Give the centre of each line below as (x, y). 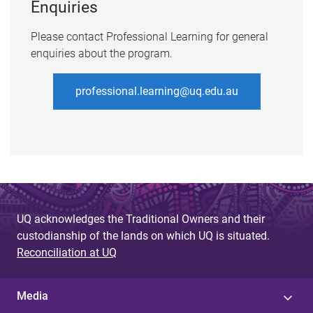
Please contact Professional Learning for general (149, 37)
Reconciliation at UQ (67, 252)
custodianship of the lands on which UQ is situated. (143, 235)
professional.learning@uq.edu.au (156, 92)
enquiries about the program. (101, 54)
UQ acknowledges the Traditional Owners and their (141, 219)
